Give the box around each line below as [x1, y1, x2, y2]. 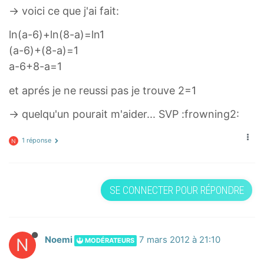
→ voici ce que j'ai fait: [9, 4, 119, 17]
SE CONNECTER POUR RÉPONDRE [109, 183, 244, 196]
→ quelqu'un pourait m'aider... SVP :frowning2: [9, 108, 239, 120]
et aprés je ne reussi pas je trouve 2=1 [9, 84, 196, 97]
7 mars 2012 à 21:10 [139, 235, 220, 246]
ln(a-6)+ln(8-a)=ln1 [9, 28, 104, 41]
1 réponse [22, 136, 51, 144]
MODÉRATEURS [83, 236, 134, 245]
